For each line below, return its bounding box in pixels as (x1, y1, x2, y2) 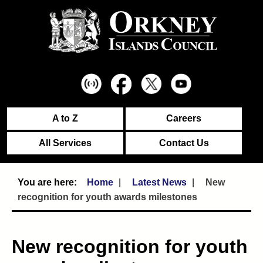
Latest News (132, 177, 187, 187)
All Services (39, 138, 92, 148)
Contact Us (159, 138, 209, 148)
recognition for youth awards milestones (18, 192, 197, 202)
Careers (166, 113, 201, 123)
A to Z (52, 113, 78, 123)
